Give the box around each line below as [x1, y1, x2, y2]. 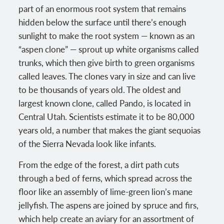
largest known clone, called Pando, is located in [18, 96, 191, 109]
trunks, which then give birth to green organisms [18, 56, 195, 68]
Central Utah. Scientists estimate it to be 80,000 [18, 110, 195, 122]
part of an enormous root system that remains [18, 2, 186, 14]
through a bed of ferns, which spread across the [18, 171, 192, 184]
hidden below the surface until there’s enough [18, 15, 186, 28]
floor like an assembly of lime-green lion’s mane [18, 185, 193, 197]
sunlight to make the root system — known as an [18, 29, 195, 41]
